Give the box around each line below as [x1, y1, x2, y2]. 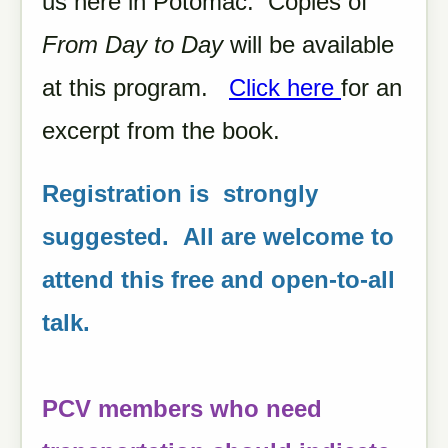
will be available [223, 31, 394, 58]
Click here [229, 74, 341, 101]
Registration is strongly [42, 180, 318, 207]
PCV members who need [42, 395, 322, 422]
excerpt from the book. [42, 117, 294, 144]
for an [341, 74, 402, 101]
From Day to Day [42, 31, 223, 58]
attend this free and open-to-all [42, 266, 395, 293]
